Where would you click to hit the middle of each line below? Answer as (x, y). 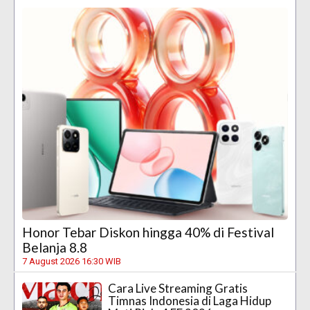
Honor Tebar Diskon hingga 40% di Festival (148, 232)
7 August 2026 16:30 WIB (72, 262)
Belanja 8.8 (55, 248)
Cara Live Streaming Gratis (178, 289)
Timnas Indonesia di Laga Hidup (190, 301)
